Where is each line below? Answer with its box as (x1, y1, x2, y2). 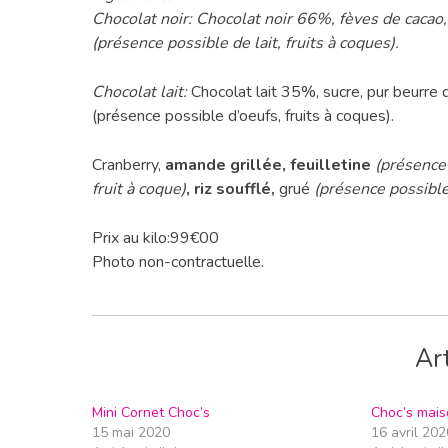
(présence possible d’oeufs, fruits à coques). (92, 104, 394, 127)
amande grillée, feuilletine (165, 153, 375, 176)
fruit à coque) (92, 177, 186, 200)
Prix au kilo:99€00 (92, 226, 219, 249)
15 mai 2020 (92, 422, 170, 442)
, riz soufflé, (186, 177, 279, 200)
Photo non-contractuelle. (92, 250, 264, 273)
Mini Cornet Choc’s (92, 402, 210, 422)
